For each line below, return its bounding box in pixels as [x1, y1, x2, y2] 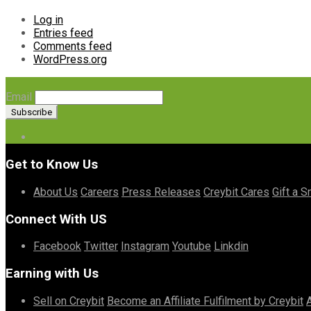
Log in [33, 13, 63, 27]
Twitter [84, 239, 118, 253]
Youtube [172, 239, 211, 253]
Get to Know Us [6, 157, 98, 173]
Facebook [33, 239, 81, 253]
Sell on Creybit [33, 294, 104, 308]
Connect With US [6, 211, 107, 227]
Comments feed [33, 40, 112, 53]
